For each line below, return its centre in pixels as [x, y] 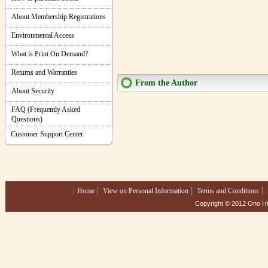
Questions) [27, 119]
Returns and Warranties [44, 72]
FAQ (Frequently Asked [46, 109]
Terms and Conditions [228, 191]
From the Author [166, 83]
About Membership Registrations [59, 17]
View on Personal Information [146, 191]
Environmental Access [43, 35]
